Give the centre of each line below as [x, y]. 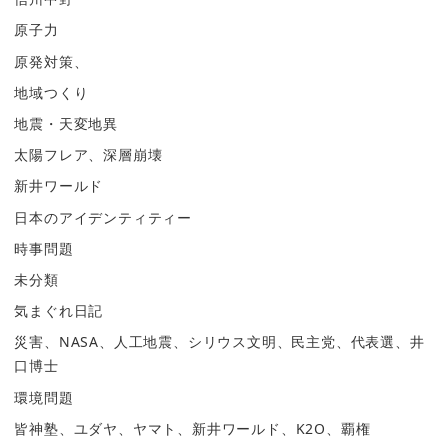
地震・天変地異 [66, 124]
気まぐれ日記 [59, 311]
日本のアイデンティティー [103, 217]
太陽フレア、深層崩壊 [88, 155]
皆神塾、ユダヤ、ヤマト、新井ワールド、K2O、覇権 [192, 428]
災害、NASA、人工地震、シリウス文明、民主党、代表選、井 [219, 342]
